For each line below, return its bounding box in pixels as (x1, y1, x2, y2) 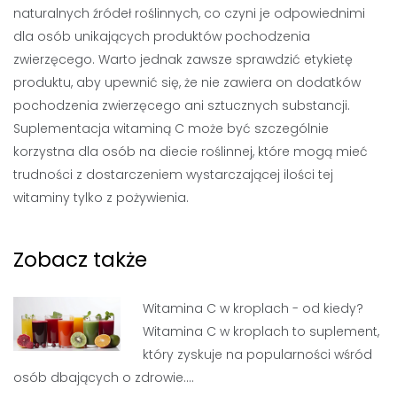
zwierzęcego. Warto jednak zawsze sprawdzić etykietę (13, 51, 353, 68)
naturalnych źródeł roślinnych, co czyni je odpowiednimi (13, 4, 365, 22)
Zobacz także (13, 245, 147, 274)
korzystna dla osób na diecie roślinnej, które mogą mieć (13, 143, 368, 160)
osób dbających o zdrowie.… (13, 369, 194, 386)
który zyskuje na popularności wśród (143, 346, 373, 363)
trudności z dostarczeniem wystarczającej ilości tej (13, 166, 333, 183)
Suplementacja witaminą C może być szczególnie (13, 120, 329, 137)
